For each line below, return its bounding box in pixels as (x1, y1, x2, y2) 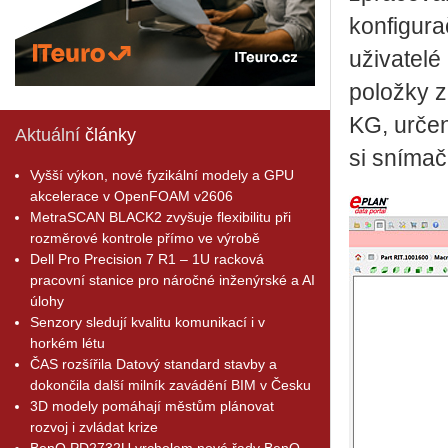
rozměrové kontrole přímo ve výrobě (30, 229, 260, 246)
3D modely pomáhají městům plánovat (30, 397, 274, 414)
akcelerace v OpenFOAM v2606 (30, 187, 233, 204)
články (80, 124, 136, 145)
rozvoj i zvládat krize (30, 418, 158, 435)
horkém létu (30, 334, 105, 351)
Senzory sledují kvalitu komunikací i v (30, 313, 265, 330)
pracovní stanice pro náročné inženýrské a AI (30, 271, 315, 288)
